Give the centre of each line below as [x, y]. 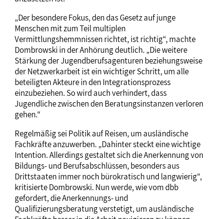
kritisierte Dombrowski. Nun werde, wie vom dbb [97, 187]
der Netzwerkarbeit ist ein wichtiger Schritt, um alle [102, 71]
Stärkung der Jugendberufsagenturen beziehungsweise [109, 60]
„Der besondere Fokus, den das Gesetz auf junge [95, 17]
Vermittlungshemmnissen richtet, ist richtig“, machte [105, 39]
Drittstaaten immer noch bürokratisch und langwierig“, [108, 176]
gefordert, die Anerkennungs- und [71, 198]
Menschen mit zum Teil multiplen [70, 28]
